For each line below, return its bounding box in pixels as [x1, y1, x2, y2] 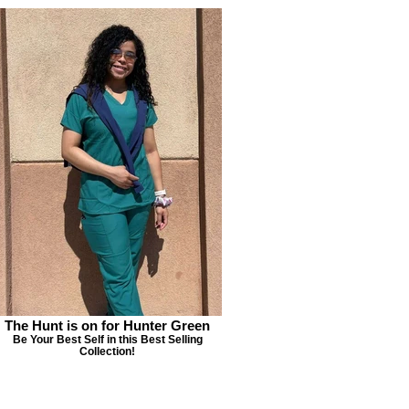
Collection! [79, 345, 135, 357]
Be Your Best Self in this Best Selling [12, 333, 203, 345]
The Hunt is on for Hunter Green [5, 318, 210, 333]
